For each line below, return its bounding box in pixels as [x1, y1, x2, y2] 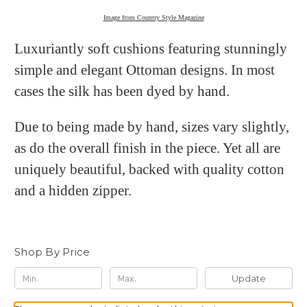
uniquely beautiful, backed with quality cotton [14, 161, 284, 178]
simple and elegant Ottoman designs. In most [14, 62, 275, 79]
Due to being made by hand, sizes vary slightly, [14, 119, 289, 136]
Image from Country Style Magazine [103, 14, 204, 22]
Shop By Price [14, 245, 90, 259]
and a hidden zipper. [14, 182, 132, 199]
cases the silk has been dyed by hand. [14, 83, 230, 100]
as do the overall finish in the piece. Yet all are [14, 140, 280, 157]
